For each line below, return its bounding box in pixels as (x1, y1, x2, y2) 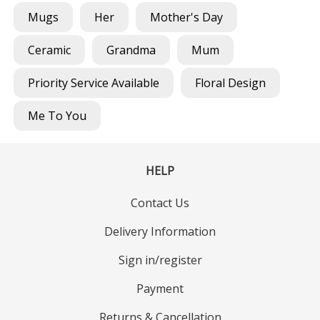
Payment (136, 280, 184, 296)
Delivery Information (104, 223, 216, 239)
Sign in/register (118, 251, 202, 268)
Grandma (106, 41, 156, 58)
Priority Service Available (28, 74, 160, 91)
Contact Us (131, 194, 189, 211)
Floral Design (195, 74, 266, 91)
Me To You (28, 107, 87, 124)
